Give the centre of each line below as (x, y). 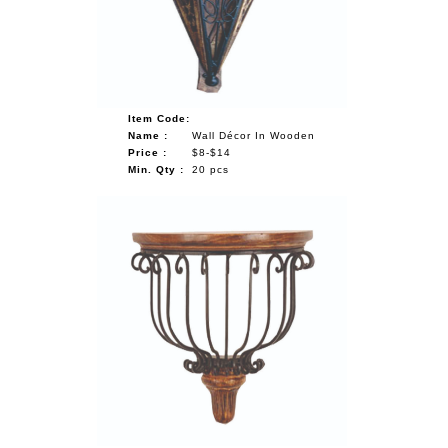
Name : (148, 135)
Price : (148, 152)
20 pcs (211, 169)
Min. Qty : (156, 169)
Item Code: (159, 118)
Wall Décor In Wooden (254, 135)
